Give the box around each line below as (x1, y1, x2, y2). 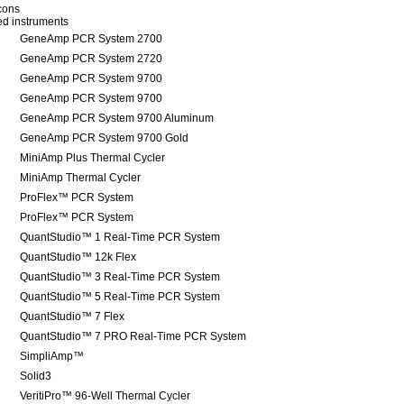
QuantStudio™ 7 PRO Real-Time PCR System (20, 330, 246, 343)
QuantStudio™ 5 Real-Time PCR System (20, 290, 220, 303)
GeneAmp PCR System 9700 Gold (20, 132, 188, 144)
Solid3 (20, 370, 51, 382)
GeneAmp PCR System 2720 (20, 52, 162, 65)
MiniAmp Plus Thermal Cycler (20, 151, 165, 164)
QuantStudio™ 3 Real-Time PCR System (20, 271, 220, 283)
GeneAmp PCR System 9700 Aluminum (20, 112, 214, 124)
